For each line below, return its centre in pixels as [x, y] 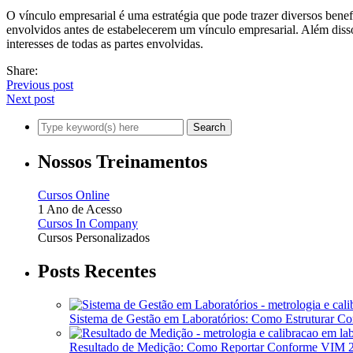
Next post [30, 99]
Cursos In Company [88, 224]
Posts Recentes [97, 271]
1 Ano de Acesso [80, 210]
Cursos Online [74, 195]
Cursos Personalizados [94, 238]
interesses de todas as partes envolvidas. [105, 44]
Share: [22, 71]
